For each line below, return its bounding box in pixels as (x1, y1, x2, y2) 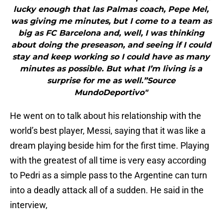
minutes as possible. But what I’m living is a (20, 64, 202, 74)
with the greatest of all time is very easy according (10, 155, 206, 166)
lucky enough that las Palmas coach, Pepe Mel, (13, 4, 209, 14)
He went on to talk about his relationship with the (10, 111, 201, 121)
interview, (10, 200, 48, 211)
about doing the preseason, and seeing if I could (11, 40, 211, 50)
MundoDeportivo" (74, 88, 148, 98)
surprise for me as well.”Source (47, 76, 175, 86)
